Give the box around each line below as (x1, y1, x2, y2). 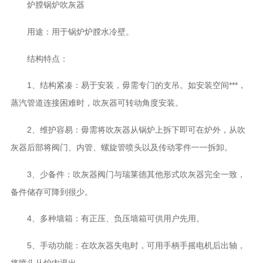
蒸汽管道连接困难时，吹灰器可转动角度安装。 (10, 98, 183, 108)
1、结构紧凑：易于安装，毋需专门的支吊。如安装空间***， (10, 80, 246, 90)
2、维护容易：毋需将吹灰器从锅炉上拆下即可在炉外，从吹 (10, 125, 245, 135)
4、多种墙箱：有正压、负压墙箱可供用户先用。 (10, 214, 204, 224)
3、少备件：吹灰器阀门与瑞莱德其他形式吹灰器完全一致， (10, 169, 245, 179)
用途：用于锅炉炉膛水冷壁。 (10, 27, 134, 37)
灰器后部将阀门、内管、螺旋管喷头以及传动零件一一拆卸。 (10, 143, 232, 153)
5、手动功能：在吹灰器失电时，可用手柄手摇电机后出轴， (10, 241, 245, 251)
